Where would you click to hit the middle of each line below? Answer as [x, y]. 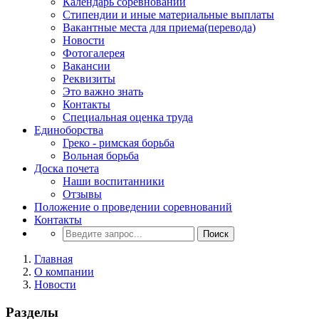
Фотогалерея [94, 53]
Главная [53, 259]
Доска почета [67, 168]
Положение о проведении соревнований [133, 207]
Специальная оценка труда [128, 117]
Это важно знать [103, 91]
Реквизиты [89, 79]
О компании [64, 272]
